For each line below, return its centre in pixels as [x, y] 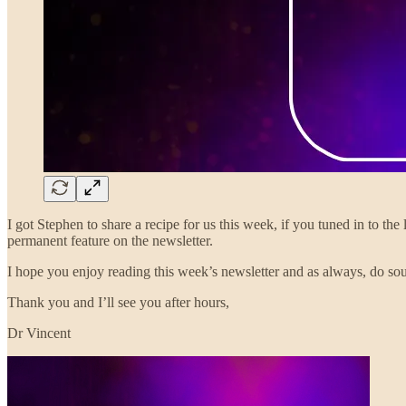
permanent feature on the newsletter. [110, 240]
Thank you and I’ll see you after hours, [118, 302]
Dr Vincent [39, 333]
